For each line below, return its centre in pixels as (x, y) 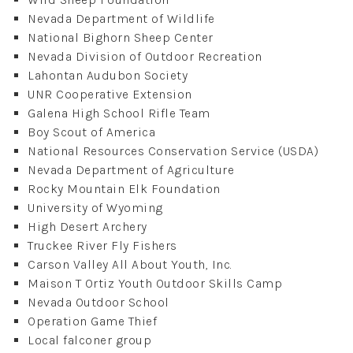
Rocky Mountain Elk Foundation (124, 188)
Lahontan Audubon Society (108, 75)
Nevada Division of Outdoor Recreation (145, 56)
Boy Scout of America (91, 132)
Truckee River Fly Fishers (102, 245)
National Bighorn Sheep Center (121, 37)
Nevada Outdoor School (98, 302)
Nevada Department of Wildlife (121, 18)
